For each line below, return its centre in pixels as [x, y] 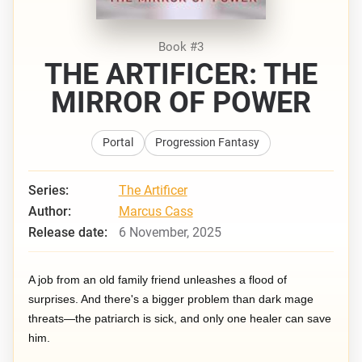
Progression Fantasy [208, 143]
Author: [50, 212]
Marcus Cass [156, 212]
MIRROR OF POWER [181, 103]
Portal [118, 143]
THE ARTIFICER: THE [181, 75]
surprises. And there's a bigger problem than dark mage [171, 299]
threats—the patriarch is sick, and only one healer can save [180, 318]
